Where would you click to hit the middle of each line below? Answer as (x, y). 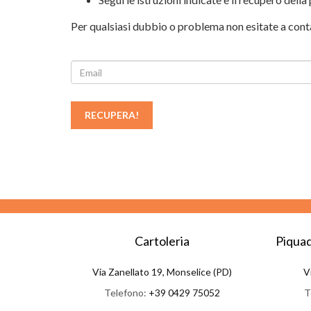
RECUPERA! (112, 115)
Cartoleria (162, 241)
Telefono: (126, 293)
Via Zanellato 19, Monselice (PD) (162, 272)
